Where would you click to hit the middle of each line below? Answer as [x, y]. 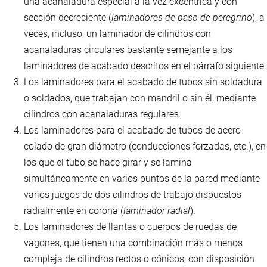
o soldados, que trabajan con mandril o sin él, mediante [140, 98]
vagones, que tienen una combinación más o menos [133, 243]
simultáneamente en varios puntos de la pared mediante [142, 179]
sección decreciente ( [68, 18]
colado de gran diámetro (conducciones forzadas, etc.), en [145, 147]
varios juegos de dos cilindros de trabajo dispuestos [133, 195]
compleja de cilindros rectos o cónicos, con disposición [139, 259]
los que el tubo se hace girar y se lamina [108, 163]
